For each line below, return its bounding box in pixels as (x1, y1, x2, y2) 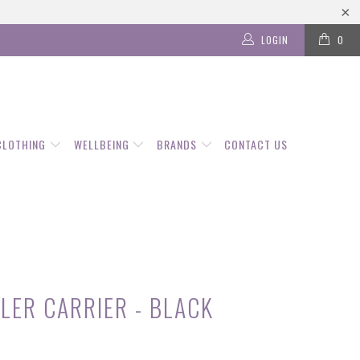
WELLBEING (73, 136, 133, 153)
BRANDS (156, 136, 200, 153)
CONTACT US (224, 136, 288, 153)
